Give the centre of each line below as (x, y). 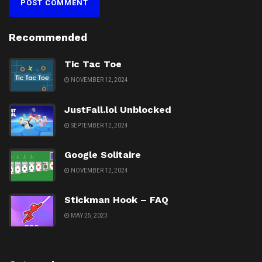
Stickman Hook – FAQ (116, 200)
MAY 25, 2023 (89, 216)
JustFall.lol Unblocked (118, 109)
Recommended (48, 37)
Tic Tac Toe (93, 64)
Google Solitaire (103, 154)
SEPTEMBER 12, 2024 (99, 125)
